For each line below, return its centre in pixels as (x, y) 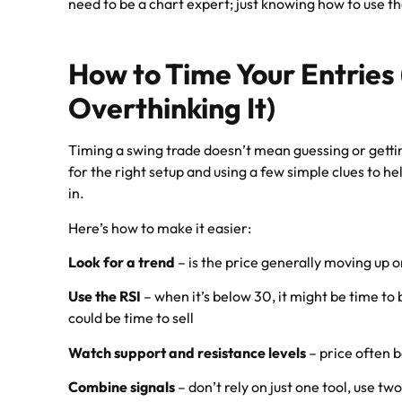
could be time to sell (131, 318)
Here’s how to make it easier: (160, 227)
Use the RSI (105, 297)
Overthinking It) (172, 108)
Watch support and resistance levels (188, 352)
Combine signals (122, 387)
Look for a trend (122, 262)
